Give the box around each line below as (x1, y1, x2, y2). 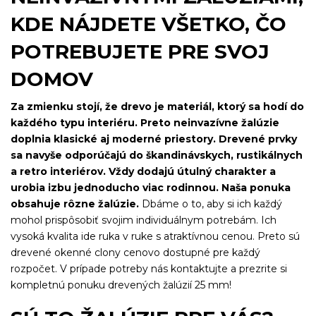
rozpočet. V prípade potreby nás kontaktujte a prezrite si (11, 262, 287, 276)
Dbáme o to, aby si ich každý (139, 197, 282, 211)
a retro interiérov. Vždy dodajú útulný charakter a (11, 165, 276, 178)
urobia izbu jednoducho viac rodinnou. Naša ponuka (11, 181, 291, 195)
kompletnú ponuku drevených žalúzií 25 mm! (11, 279, 231, 292)
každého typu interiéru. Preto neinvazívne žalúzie (11, 116, 279, 130)
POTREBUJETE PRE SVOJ (11, 39, 269, 64)
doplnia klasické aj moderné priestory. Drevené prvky (11, 133, 297, 146)
